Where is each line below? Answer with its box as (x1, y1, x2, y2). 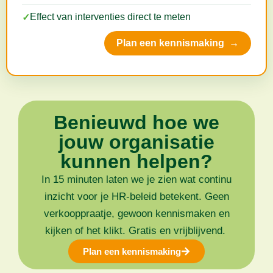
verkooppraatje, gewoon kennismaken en (43, 208, 230, 220)
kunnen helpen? (60, 151, 213, 173)
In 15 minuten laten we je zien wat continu (41, 174, 232, 186)
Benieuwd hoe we (54, 112, 219, 134)
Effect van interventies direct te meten (30, 12, 191, 23)
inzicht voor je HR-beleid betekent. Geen (44, 191, 229, 203)
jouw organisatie (58, 131, 214, 154)
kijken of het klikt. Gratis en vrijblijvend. (44, 225, 229, 237)
